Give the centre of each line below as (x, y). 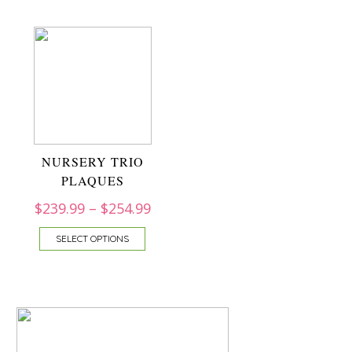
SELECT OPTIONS (92, 238)
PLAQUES (92, 180)
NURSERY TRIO (92, 161)
